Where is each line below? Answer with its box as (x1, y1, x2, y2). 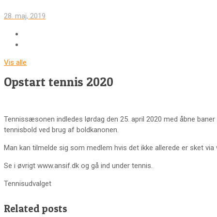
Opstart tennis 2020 (4, 74, 113, 89)
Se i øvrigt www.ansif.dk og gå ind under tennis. (4, 161, 153, 170)
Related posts (4, 202, 67, 215)
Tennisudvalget (4, 179, 51, 188)
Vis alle (4, 58, 27, 67)
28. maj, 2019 (4, 11, 46, 20)
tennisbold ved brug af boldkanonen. (4, 125, 119, 135)
